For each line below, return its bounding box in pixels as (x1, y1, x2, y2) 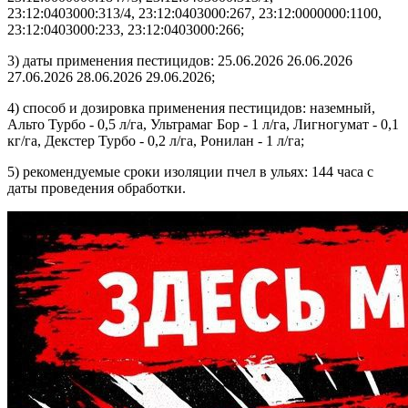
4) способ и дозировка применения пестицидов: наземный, (7, 99, 375, 116)
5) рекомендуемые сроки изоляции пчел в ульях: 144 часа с (7, 163, 373, 179)
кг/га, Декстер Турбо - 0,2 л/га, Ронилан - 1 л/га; (7, 132, 304, 148)
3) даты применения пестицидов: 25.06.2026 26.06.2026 (7, 52, 352, 68)
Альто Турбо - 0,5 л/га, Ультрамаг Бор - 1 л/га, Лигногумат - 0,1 (7, 116, 399, 132)
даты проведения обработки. (7, 179, 186, 196)
